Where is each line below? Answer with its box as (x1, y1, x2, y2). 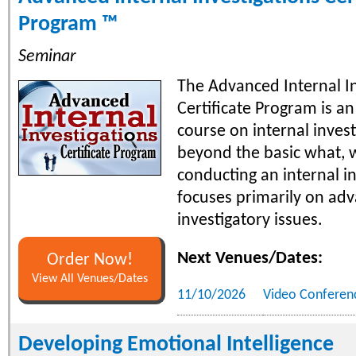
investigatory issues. (177, 211, 323, 230)
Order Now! (47, 251, 133, 269)
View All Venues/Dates (32, 272, 148, 285)
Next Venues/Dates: (177, 249, 323, 268)
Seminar (18, 47, 76, 66)
